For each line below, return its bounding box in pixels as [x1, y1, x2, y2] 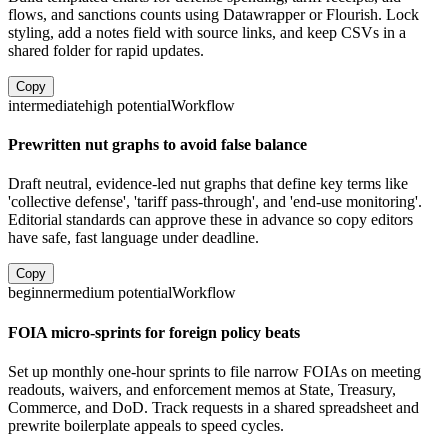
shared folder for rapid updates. [8, 41, 204, 59]
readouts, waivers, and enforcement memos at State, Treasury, [8, 381, 396, 398]
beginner [8, 284, 63, 302]
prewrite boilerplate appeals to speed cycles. [8, 417, 284, 434]
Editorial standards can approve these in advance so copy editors [8, 211, 413, 229]
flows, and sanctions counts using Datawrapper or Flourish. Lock [8, 5, 419, 23]
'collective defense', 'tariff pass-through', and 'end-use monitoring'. [8, 193, 422, 211]
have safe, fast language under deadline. [8, 229, 259, 247]
